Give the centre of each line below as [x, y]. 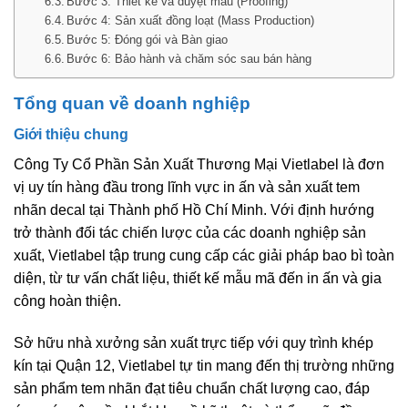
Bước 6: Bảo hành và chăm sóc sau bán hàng [189, 58]
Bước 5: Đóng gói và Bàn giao [148, 39]
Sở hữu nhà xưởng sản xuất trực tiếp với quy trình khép [194, 342]
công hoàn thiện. [67, 301]
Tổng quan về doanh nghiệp [132, 103]
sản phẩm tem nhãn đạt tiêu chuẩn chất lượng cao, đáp [192, 388]
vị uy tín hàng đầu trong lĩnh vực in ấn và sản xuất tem [187, 188]
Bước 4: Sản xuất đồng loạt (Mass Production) [191, 20]
